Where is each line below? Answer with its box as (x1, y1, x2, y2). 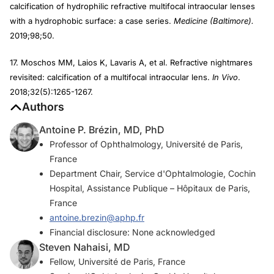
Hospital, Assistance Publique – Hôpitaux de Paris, (50, 183, 250, 194)
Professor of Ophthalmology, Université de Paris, (50, 139, 243, 150)
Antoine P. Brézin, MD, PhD (39, 124, 165, 136)
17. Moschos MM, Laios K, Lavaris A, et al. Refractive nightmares (10, 57, 253, 68)
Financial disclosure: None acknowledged (50, 227, 215, 238)
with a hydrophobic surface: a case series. (10, 16, 174, 26)
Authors (22, 100, 64, 114)
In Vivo (210, 72, 238, 83)
